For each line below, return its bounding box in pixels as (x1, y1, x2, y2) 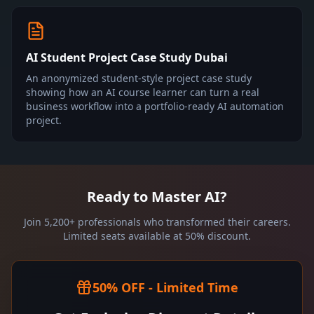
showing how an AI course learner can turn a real (26, 86, 259, 99)
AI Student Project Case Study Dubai (26, 50, 228, 65)
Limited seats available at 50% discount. (63, 229, 251, 243)
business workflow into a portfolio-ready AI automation (26, 100, 284, 113)
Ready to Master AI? (87, 187, 227, 206)
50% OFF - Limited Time (93, 279, 238, 296)
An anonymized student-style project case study (26, 71, 252, 85)
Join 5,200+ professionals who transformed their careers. (23, 215, 291, 228)
